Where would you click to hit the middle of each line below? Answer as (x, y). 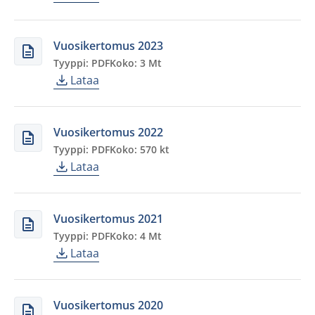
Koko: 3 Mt (136, 63)
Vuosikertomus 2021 (108, 219)
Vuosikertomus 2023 (108, 46)
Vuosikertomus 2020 (108, 305)
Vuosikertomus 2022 (108, 132)
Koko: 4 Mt (136, 236)
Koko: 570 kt (140, 149)
